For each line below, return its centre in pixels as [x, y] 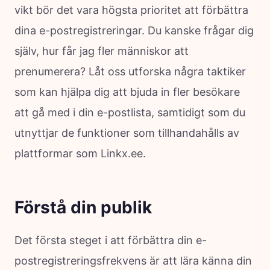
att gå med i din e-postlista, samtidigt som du [130, 112]
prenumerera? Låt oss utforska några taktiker [130, 71]
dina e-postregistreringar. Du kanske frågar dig [134, 30]
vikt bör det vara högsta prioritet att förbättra [131, 10]
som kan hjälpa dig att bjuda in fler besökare [127, 92]
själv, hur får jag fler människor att [102, 51]
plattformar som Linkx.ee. [80, 153]
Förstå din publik [83, 207]
